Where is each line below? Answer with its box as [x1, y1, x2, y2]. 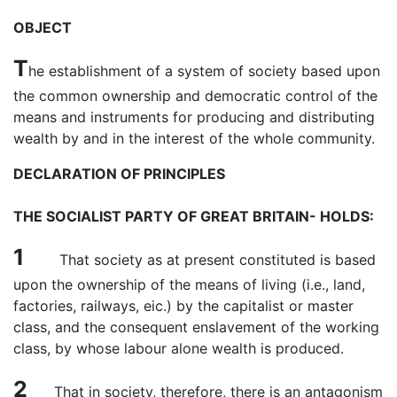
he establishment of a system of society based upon [28, 61, 380, 80]
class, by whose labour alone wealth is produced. [13, 339, 344, 357]
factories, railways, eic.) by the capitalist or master [13, 296, 354, 315]
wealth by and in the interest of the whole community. [13, 128, 375, 147]
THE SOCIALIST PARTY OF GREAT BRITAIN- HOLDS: [13, 206, 374, 225]
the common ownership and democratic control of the [13, 86, 378, 105]
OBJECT [13, 18, 72, 36]
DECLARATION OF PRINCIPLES [13, 164, 225, 183]
